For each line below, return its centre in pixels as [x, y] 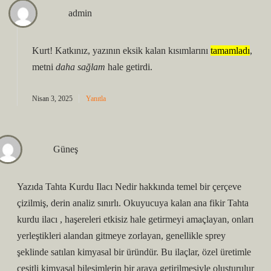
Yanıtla [96, 99]
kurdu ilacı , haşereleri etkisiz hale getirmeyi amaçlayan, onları [135, 219]
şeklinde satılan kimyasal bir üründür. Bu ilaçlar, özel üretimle [134, 252]
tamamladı [230, 51]
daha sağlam [80, 67]
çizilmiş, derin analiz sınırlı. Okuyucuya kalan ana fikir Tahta [133, 203]
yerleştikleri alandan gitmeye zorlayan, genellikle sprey [121, 236]
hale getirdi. [129, 67]
